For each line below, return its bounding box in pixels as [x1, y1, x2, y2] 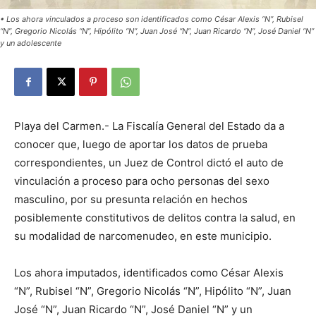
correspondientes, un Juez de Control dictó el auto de [14, 156, 284, 170]
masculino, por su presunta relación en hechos [14, 193, 248, 207]
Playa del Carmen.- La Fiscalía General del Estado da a [14, 119, 284, 133]
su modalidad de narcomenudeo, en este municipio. [14, 229, 272, 243]
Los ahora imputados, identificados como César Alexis [14, 266, 284, 280]
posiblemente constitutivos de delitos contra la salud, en [14, 211, 296, 225]
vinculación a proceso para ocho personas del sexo [14, 174, 269, 188]
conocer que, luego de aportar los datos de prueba [14, 138, 267, 152]
